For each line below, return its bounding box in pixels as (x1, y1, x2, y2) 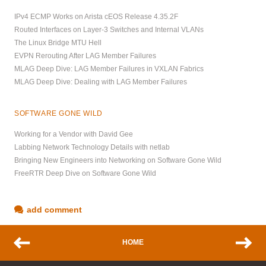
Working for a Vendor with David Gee (14, 129, 133, 138)
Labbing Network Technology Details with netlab (14, 142, 170, 151)
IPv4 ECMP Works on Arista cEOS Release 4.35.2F (14, 12, 178, 21)
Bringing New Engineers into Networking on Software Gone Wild (14, 156, 221, 164)
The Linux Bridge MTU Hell (14, 38, 102, 47)
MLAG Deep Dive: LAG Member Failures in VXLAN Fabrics (14, 64, 204, 73)
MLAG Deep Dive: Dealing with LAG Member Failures (14, 77, 187, 86)
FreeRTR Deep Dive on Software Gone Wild (14, 169, 156, 178)
